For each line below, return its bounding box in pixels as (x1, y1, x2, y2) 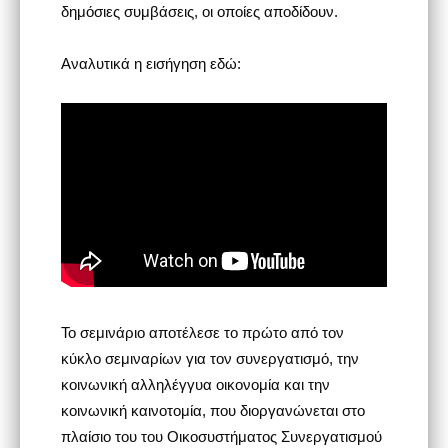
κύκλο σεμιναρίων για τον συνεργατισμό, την (60, 350, 359, 368)
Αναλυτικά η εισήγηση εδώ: (60, 54, 241, 72)
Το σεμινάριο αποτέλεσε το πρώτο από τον (60, 324, 344, 342)
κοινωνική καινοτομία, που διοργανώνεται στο (60, 402, 365, 420)
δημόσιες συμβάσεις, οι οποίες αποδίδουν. (60, 2, 338, 20)
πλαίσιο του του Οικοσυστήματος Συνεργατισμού (60, 428, 382, 446)
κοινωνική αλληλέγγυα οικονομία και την (60, 376, 330, 394)
